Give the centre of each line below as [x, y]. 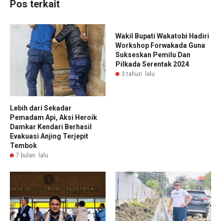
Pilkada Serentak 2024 [152, 64]
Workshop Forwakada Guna [160, 46]
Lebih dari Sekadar [41, 108]
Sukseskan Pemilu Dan [153, 55]
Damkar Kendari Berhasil [51, 127]
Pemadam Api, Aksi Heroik [54, 117]
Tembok [23, 145]
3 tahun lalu [138, 74]
